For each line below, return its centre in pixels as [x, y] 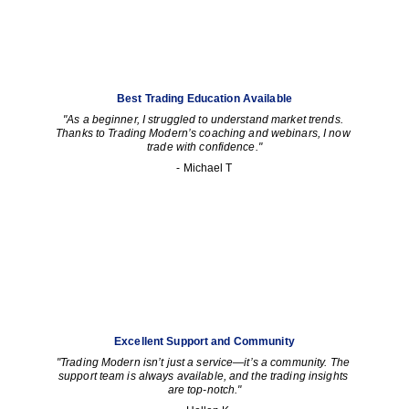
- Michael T [204, 168]
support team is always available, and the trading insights [204, 376]
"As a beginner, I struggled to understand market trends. [204, 120]
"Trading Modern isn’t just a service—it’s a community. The [204, 362]
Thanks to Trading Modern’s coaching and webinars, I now [204, 133]
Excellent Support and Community [204, 341]
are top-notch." [204, 390]
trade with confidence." [204, 147]
